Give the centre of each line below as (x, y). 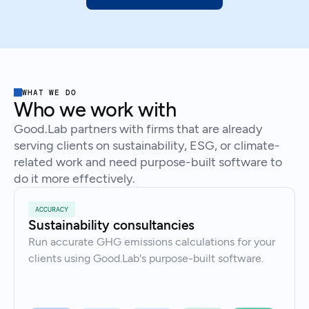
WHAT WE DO (49, 92)
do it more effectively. (74, 179)
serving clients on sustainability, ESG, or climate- (147, 146)
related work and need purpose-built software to (148, 162)
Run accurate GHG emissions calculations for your (152, 242)
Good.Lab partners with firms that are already (138, 129)
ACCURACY (52, 209)
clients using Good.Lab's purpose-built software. (146, 258)
